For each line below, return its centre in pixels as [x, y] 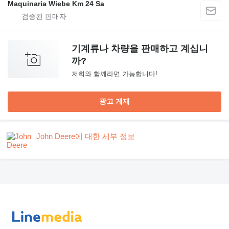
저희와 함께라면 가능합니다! [114, 74]
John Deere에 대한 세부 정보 [86, 136]
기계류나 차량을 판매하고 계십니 [140, 49]
